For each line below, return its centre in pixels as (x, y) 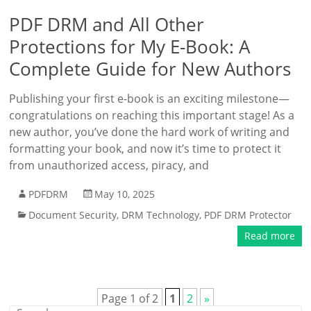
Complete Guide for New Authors (150, 69)
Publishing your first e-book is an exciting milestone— (150, 99)
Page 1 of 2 (129, 299)
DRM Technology (161, 215)
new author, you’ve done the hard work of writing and (150, 132)
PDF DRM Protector (248, 215)
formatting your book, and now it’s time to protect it (145, 149)
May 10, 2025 (125, 194)
